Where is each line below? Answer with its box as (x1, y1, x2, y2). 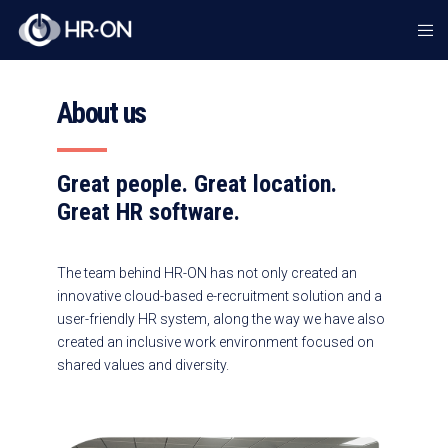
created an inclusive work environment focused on (56, 334, 374, 350)
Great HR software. (56, 198, 240, 226)
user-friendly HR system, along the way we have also (56, 311, 385, 327)
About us (56, 96, 146, 130)
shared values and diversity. (56, 357, 229, 373)
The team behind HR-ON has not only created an (56, 265, 357, 281)
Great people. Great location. (56, 170, 337, 198)
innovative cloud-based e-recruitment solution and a (56, 288, 382, 304)
